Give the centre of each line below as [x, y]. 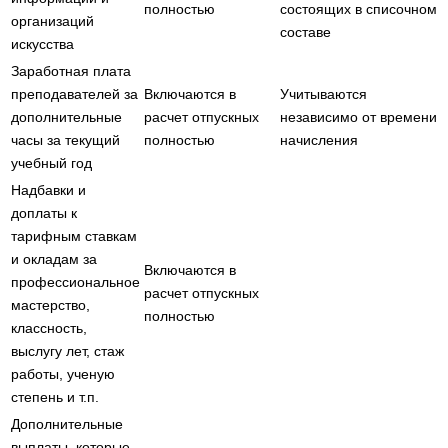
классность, [49, 327]
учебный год [51, 162]
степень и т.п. [55, 396]
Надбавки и [48, 189]
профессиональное [75, 281]
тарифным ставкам [74, 235]
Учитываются [323, 93]
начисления [319, 139]
